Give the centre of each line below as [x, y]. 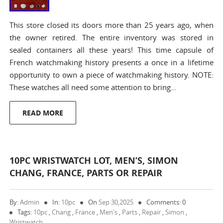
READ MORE [43, 113]
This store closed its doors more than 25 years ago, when [111, 25]
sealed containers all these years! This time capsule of [111, 50]
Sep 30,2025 [116, 202]
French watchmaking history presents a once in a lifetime [111, 62]
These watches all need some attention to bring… [93, 87]
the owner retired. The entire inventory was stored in [111, 37]
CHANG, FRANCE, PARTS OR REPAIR [86, 173]
